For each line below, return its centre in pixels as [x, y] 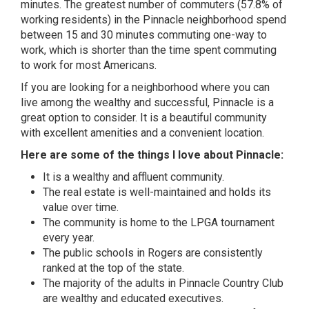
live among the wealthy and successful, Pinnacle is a [147, 102]
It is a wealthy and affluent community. [133, 177]
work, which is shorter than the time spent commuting [149, 50]
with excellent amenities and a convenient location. [142, 133]
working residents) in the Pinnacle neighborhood [138, 20]
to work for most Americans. [89, 65]
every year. [69, 238]
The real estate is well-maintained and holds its [157, 192]
